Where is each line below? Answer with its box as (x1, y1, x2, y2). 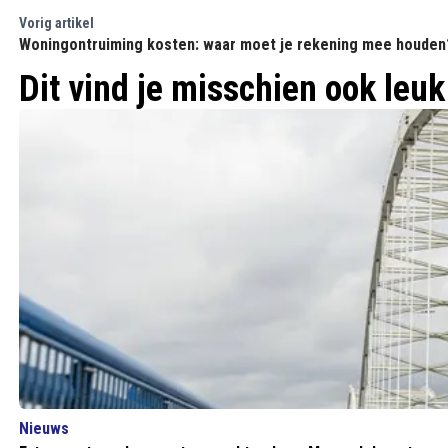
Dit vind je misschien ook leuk (19, 68, 445, 110)
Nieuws (19, 419, 69, 438)
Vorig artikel (19, 15, 94, 31)
